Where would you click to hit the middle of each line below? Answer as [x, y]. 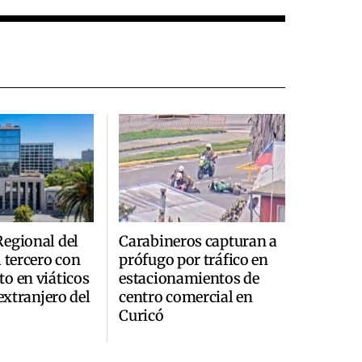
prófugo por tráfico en [194, 259]
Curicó [141, 315]
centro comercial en [186, 297]
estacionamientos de [189, 278]
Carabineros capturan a [198, 241]
